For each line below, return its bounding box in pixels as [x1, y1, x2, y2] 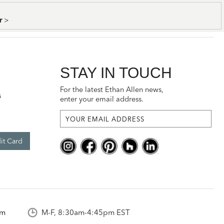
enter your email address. [60, 94, 144, 104]
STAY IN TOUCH [60, 64, 172, 81]
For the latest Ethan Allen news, [60, 85, 164, 94]
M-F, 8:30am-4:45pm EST [41, 207, 130, 217]
